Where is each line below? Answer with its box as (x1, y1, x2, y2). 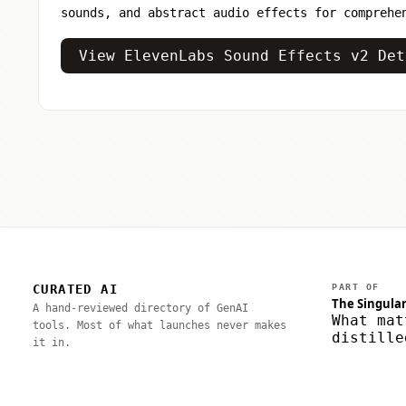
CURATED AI (33, 281, 118, 296)
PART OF (332, 281, 380, 292)
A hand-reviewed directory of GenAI (33, 301, 248, 314)
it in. (33, 335, 71, 349)
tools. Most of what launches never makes (33, 318, 286, 332)
